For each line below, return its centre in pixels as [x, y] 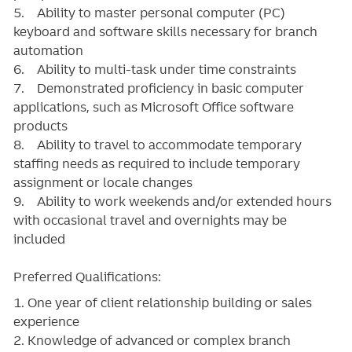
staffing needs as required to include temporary [156, 163]
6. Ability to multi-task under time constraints [154, 69]
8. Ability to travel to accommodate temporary [157, 144]
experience [46, 322]
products [40, 125]
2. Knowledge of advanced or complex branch [152, 341]
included [39, 238]
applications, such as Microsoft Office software [153, 106]
